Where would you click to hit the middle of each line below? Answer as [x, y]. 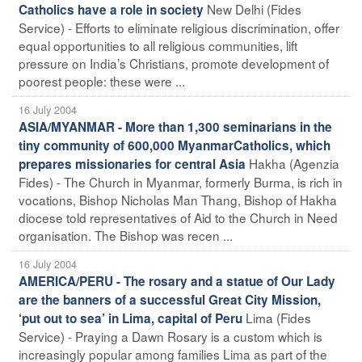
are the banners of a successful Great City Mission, [170, 299]
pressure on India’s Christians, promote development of [174, 63]
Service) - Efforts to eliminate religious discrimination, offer [179, 27]
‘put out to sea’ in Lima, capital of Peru [130, 318]
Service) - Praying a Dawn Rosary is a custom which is [170, 336]
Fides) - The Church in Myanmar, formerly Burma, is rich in [181, 181]
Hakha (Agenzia [294, 163]
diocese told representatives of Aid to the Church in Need [178, 217]
